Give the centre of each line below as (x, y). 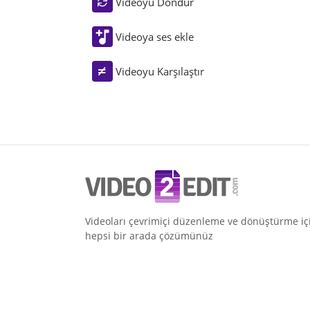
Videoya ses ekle (154, 37)
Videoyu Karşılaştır (159, 72)
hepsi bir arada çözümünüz (149, 236)
